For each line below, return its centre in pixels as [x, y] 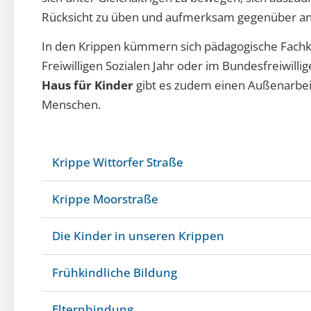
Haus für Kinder [87, 85]
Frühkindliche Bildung [115, 272]
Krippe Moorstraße [105, 199]
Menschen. [71, 105]
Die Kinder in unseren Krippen [138, 235]
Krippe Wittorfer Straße [118, 162]
